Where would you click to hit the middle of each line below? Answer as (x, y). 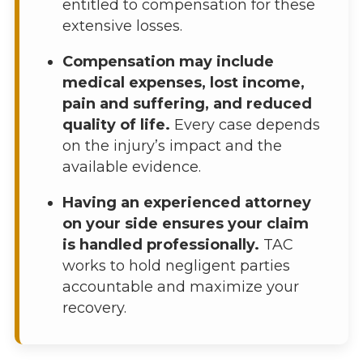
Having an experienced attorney (186, 203)
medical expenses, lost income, (183, 83)
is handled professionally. (160, 245)
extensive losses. (122, 26)
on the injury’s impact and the (172, 146)
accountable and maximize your (180, 287)
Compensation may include (168, 62)
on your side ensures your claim (185, 224)
